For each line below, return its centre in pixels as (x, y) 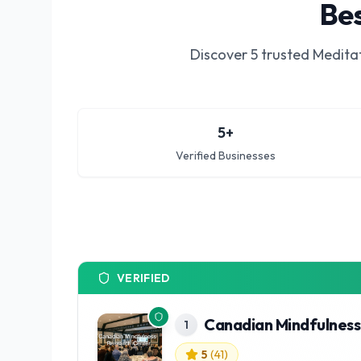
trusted (285, 54)
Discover (220, 54)
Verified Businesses (226, 156)
